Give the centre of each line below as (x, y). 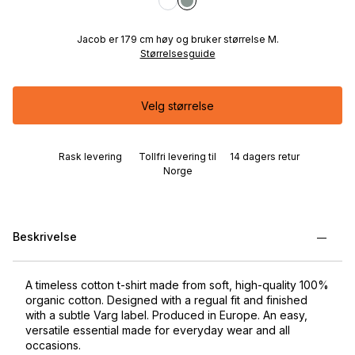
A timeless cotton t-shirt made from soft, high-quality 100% (177, 284)
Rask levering (90, 157)
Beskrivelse (45, 236)
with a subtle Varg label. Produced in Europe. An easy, (166, 315)
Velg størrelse (177, 105)
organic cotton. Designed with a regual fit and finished (166, 300)
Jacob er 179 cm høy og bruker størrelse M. (177, 39)
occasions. (53, 345)
